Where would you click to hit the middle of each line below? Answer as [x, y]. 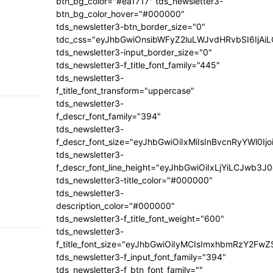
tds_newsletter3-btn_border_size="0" [131, 26]
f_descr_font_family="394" [108, 116]
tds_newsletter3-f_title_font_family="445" [138, 65]
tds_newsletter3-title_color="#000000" [134, 180]
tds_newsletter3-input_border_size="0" [134, 52]
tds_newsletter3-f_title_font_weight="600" [140, 218]
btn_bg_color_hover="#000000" [120, 13]
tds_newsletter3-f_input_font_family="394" [141, 257]
